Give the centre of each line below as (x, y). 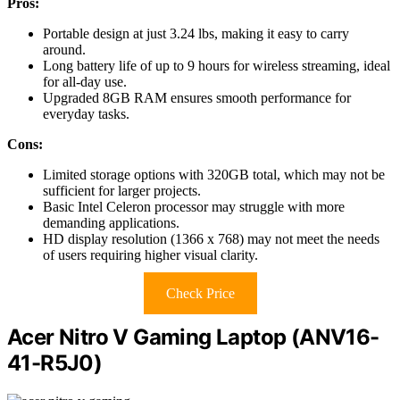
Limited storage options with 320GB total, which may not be (214, 175)
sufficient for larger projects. (122, 191)
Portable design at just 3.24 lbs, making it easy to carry (196, 34)
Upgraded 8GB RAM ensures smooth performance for (197, 98)
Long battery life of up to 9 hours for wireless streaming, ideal (217, 66)
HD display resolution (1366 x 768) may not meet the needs (211, 239)
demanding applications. (111, 223)
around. (64, 50)
